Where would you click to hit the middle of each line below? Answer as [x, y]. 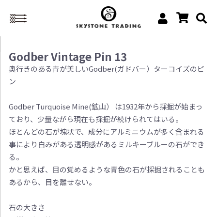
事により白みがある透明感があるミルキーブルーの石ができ [106, 144]
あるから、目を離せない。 [52, 182]
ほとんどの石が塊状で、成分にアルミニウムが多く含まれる [106, 132]
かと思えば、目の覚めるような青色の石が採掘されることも [107, 170]
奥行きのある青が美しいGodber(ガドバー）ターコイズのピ [106, 69]
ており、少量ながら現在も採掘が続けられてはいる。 [95, 119]
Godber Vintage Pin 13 [68, 56]
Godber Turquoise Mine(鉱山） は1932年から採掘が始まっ [105, 107]
